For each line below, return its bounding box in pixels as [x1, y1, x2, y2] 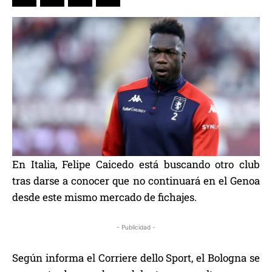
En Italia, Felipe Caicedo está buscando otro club [12, 157, 260, 172]
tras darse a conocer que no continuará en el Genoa [12, 174, 260, 188]
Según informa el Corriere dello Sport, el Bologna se [12, 251, 260, 265]
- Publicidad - [117, 223, 155, 231]
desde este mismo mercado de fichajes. [12, 190, 197, 205]
